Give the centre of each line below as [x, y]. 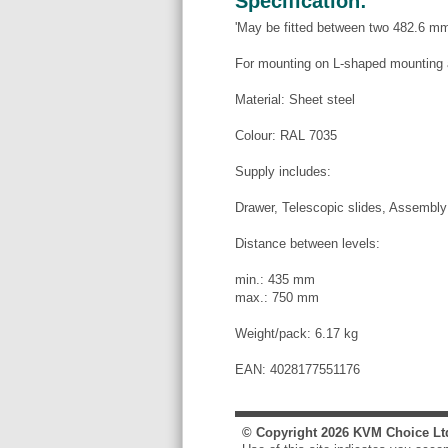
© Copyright [281, 433]
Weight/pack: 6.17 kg [296, 333]
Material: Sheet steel [295, 99]
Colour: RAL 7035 [286, 135]
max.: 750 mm [277, 297]
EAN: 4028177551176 [297, 369]
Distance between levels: [307, 243]
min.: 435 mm [275, 279]
